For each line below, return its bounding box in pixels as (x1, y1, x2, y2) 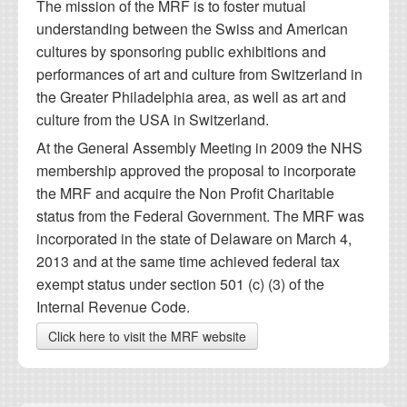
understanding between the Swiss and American (36, 18, 348, 40)
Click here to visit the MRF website (48, 327, 246, 346)
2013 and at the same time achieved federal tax (36, 250, 340, 272)
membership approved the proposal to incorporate (36, 159, 356, 181)
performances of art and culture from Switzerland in (36, 64, 362, 85)
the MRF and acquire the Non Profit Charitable (36, 182, 334, 203)
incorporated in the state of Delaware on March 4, (36, 227, 352, 249)
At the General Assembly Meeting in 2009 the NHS (36, 136, 362, 158)
